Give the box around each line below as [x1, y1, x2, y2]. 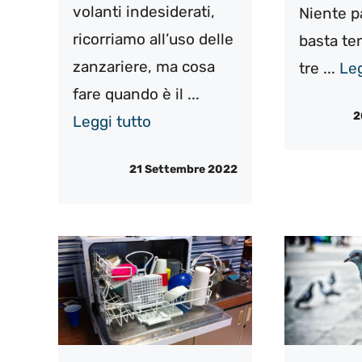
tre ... [298, 59, 339, 78]
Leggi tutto [73, 112, 151, 132]
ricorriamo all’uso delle [73, 30, 234, 49]
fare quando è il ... [73, 85, 200, 104]
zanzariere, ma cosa [73, 57, 215, 77]
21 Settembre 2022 [128, 162, 238, 176]
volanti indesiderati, [73, 2, 215, 22]
